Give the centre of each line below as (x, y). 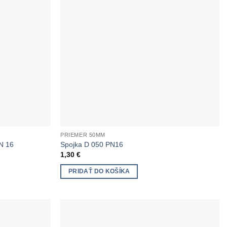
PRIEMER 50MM (83, 135)
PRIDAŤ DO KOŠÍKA (99, 171)
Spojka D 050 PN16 (92, 144)
